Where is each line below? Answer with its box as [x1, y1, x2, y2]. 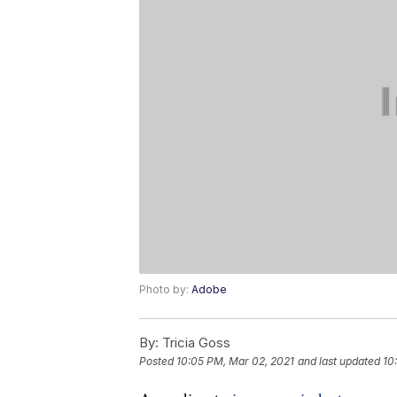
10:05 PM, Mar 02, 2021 [176, 354, 294, 369]
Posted [139, 354, 176, 369]
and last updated [298, 354, 380, 369]
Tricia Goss [159, 334, 230, 352]
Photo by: [139, 283, 191, 297]
